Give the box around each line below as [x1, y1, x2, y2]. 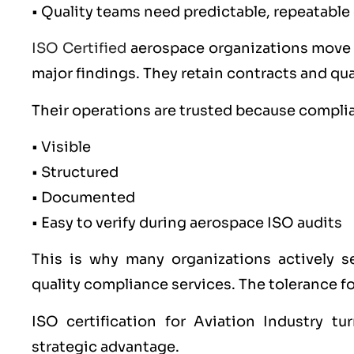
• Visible [32, 138, 91, 156]
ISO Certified [32, 40, 126, 58]
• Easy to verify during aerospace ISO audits [32, 214, 342, 232]
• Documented [32, 189, 135, 207]
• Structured [32, 164, 119, 182]
